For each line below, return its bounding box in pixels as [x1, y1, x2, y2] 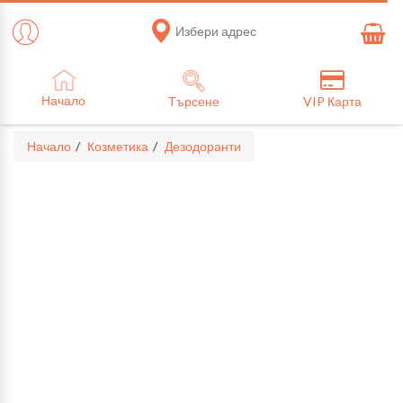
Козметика [87, 139, 148, 154]
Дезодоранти [165, 139, 241, 154]
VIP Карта [302, 94, 362, 109]
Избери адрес [175, 22, 256, 39]
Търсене [168, 94, 220, 109]
